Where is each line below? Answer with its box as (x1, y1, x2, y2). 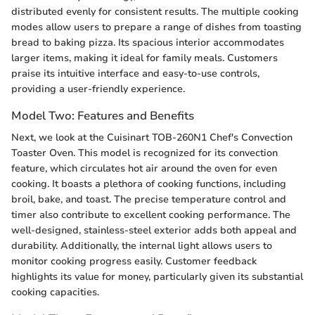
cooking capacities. (11, 285, 99, 299)
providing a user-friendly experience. (11, 82, 185, 96)
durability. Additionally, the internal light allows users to (11, 238, 272, 252)
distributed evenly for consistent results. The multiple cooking (11, 4, 299, 18)
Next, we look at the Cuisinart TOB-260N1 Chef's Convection (11, 130, 292, 144)
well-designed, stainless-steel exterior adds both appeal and (11, 223, 297, 237)
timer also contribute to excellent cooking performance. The (11, 207, 290, 221)
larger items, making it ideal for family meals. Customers (11, 51, 278, 65)
